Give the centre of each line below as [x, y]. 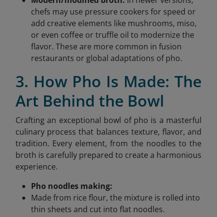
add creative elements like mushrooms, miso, [114, 23]
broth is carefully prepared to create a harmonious [108, 155]
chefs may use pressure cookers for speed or [113, 11]
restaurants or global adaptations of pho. [107, 58]
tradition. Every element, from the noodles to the [108, 143]
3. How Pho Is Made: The [108, 81]
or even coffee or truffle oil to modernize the [113, 35]
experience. [37, 166]
